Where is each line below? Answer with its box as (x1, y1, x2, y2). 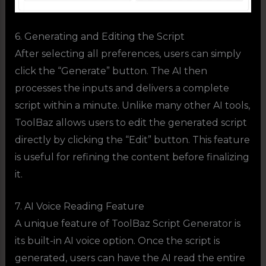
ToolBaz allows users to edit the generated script (14, 116, 247, 128)
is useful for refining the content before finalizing (14, 151, 249, 163)
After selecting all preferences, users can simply (14, 47, 241, 59)
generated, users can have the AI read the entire (14, 252, 245, 264)
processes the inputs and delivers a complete (14, 82, 229, 94)
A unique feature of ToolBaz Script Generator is (14, 218, 240, 230)
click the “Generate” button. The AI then (14, 65, 207, 77)
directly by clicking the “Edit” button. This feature (14, 134, 250, 145)
